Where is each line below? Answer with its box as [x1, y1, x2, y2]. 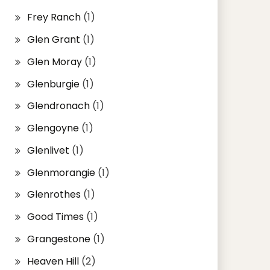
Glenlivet [27, 143, 69, 157]
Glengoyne [27, 121, 79, 136]
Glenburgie [27, 77, 80, 91]
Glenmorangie [27, 165, 95, 180]
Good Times [27, 210, 84, 224]
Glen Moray [27, 54, 82, 69]
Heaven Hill [27, 254, 79, 268]
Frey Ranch [27, 10, 81, 25]
